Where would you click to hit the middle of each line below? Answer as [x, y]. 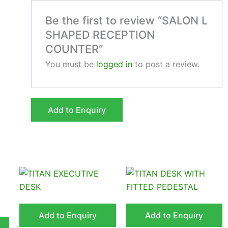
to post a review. [166, 64]
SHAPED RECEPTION [100, 35]
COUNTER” [74, 49]
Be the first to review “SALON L [126, 21]
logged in [114, 64]
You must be [70, 64]
